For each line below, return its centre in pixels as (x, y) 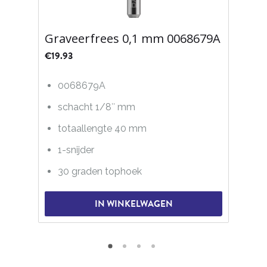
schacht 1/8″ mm (97, 107)
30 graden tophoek (100, 171)
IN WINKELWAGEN (133, 204)
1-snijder (76, 150)
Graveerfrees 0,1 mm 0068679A (133, 38)
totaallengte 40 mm (103, 128)
